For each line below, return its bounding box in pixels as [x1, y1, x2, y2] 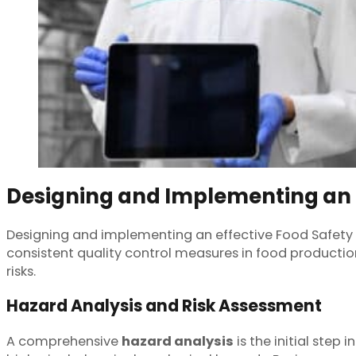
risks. [6, 261, 36, 281]
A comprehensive [6, 331, 122, 350]
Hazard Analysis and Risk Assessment [6, 294, 322, 318]
